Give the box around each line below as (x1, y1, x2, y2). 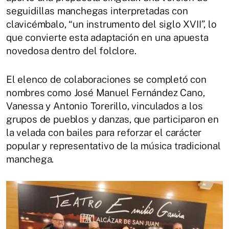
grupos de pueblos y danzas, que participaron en (6, 113, 219, 125)
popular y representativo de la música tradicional (6, 140, 221, 151)
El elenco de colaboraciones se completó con (6, 73, 207, 85)
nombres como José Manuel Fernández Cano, (6, 86, 205, 98)
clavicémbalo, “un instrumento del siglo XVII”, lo (6, 18, 217, 30)
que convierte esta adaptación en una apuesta (6, 31, 209, 43)
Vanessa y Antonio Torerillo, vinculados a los (6, 100, 203, 111)
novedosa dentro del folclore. (6, 44, 136, 56)
